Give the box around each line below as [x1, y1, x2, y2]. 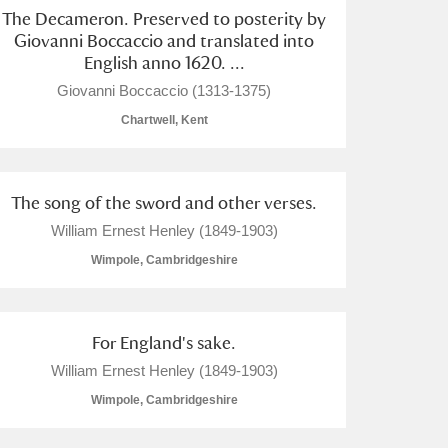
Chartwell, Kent [120, 113, 208, 127]
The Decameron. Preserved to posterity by [2, 8, 326, 29]
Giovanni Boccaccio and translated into [14, 30, 314, 51]
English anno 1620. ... [83, 52, 245, 73]
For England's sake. [92, 332, 236, 353]
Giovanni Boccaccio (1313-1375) [57, 82, 271, 99]
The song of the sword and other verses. [11, 192, 317, 213]
